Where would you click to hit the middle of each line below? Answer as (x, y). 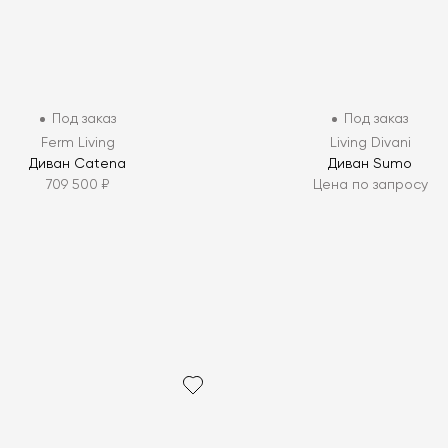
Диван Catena (78, 164)
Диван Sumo (370, 164)
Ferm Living (77, 143)
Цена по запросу (370, 185)
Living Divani (370, 143)
